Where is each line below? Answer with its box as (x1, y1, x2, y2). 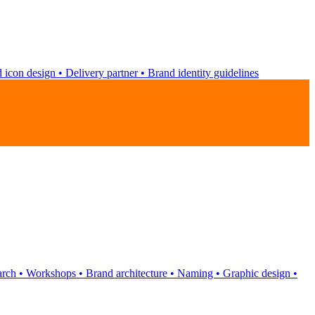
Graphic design (220, 266, 293, 279)
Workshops (23, 266, 79, 279)
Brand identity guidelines (145, 67, 259, 79)
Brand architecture (83, 266, 170, 279)
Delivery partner (63, 67, 141, 79)
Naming (174, 266, 216, 279)
